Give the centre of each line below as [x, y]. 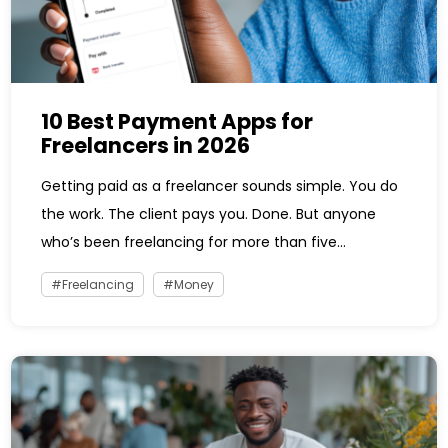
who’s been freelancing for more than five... [194, 241]
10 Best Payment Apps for [177, 121]
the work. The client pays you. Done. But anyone [209, 213]
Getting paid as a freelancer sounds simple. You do [220, 185]
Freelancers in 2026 [146, 145]
